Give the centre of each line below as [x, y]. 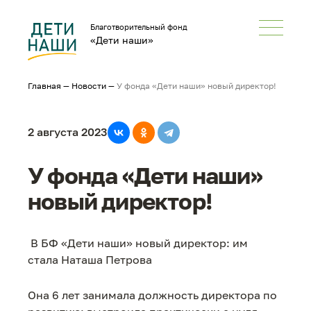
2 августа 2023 [68, 132]
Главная [44, 86]
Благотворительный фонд [139, 26]
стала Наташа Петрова [90, 260]
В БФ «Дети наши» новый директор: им [138, 243]
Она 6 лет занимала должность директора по [152, 295]
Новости [89, 86]
